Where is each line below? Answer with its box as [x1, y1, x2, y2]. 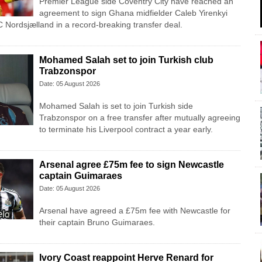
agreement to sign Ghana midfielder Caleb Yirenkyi [39, 8, 227, 18]
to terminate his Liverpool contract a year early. [39, 125, 213, 135]
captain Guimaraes [39, 171, 122, 181]
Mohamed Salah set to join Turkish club [39, 55, 213, 65]
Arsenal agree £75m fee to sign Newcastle [39, 160, 224, 170]
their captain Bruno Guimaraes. [39, 218, 155, 227]
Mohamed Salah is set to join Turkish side [39, 101, 193, 111]
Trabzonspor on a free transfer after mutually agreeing [39, 113, 240, 123]
